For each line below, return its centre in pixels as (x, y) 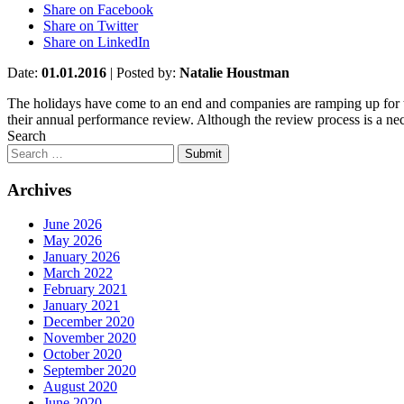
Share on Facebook (98, 10)
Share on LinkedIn (96, 42)
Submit (203, 154)
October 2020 (83, 354)
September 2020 (90, 371)
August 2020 (80, 387)
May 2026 (73, 241)
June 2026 (73, 225)
